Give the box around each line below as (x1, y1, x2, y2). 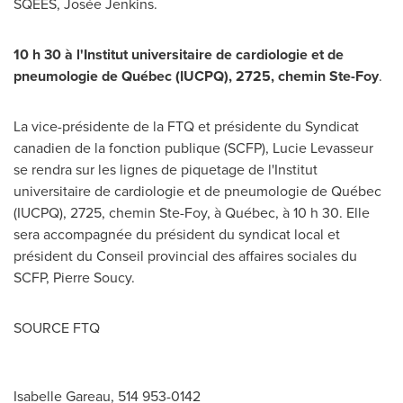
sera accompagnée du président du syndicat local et (13, 224, 340, 245)
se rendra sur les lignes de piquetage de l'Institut (13, 159, 318, 180)
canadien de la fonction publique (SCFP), (13, 138, 273, 158)
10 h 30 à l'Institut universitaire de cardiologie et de (13, 44, 344, 65)
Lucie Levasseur (273, 138, 373, 158)
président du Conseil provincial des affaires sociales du (13, 246, 357, 266)
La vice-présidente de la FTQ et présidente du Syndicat (13, 116, 359, 137)
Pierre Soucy (53, 267, 131, 288)
